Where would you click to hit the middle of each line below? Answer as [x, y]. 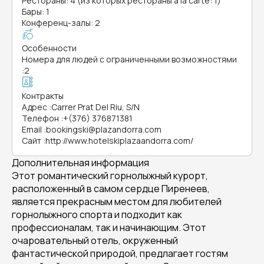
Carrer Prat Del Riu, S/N [95, 107]
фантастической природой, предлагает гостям [120, 253]
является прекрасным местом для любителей [117, 202]
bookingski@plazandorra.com [104, 129]
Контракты [43, 96]
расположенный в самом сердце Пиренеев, [111, 189]
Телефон [40, 118]
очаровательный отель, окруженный [95, 240]
